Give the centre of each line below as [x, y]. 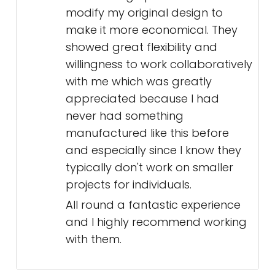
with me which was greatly [139, 81]
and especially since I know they [153, 150]
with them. [94, 239]
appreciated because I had [142, 99]
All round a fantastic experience [153, 205]
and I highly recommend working [156, 222]
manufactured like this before [147, 133]
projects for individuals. [129, 184]
